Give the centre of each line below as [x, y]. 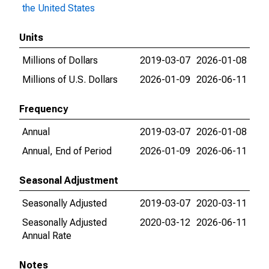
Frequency [44, 109]
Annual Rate [47, 236]
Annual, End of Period [67, 151]
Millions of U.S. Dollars [70, 80]
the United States [59, 8]
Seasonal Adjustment [69, 180]
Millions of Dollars [60, 60]
